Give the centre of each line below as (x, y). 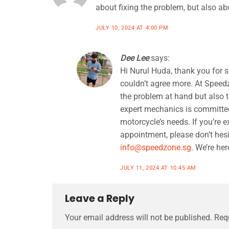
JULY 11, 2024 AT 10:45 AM (158, 168)
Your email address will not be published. (139, 218)
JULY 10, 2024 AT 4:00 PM (132, 28)
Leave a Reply (101, 198)
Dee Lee (134, 58)
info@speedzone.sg (156, 147)
